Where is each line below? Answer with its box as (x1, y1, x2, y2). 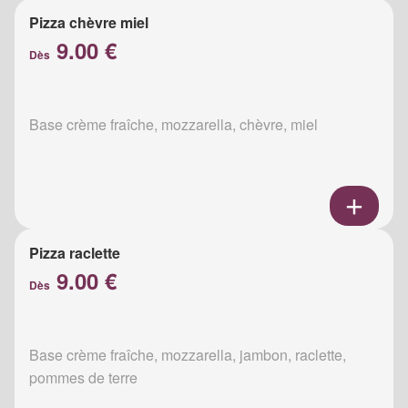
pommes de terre (29, 366, 138, 388)
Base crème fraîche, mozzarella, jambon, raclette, (29, 343, 346, 365)
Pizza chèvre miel (29, 11, 148, 33)
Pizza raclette (29, 241, 120, 263)
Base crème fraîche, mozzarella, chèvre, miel (29, 113, 318, 135)
